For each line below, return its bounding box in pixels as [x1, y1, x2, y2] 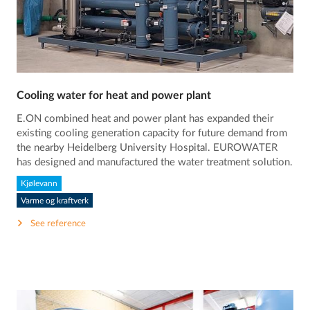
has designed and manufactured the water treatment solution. [17, 156, 293, 167]
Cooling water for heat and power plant [17, 90, 212, 101]
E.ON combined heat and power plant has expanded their [17, 113, 274, 124]
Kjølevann [21, 179, 58, 188]
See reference [30, 219, 86, 229]
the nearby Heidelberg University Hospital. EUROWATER [17, 142, 278, 153]
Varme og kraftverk [21, 196, 89, 205]
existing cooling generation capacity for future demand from [17, 127, 288, 138]
